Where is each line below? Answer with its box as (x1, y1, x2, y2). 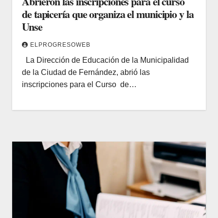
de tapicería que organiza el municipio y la (22, 5, 194, 22)
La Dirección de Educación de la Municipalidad (22, 55, 189, 64)
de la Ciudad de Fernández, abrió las (22, 68, 150, 76)
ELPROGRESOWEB (30, 41, 91, 48)
